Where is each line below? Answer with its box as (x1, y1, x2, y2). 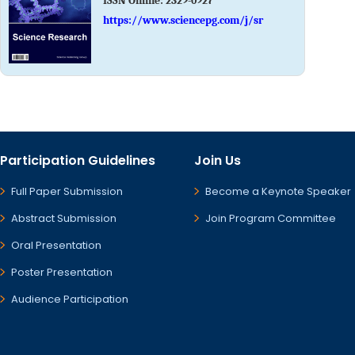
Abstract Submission (11, 211, 116, 226)
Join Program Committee (205, 211, 336, 226)
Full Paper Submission (11, 184, 123, 199)
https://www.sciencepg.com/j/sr (103, 13, 263, 27)
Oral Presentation (11, 238, 101, 253)
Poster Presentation (11, 265, 113, 280)
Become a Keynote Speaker (205, 184, 351, 199)
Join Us (194, 151, 241, 170)
